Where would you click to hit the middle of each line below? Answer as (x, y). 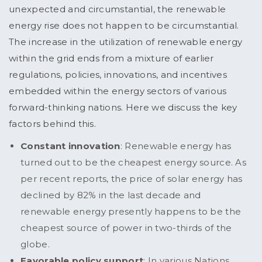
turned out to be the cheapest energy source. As (134, 163)
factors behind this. (54, 124)
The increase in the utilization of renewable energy (126, 42)
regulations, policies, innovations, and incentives (118, 75)
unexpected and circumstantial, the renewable (118, 9)
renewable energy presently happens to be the (131, 212)
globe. (37, 244)
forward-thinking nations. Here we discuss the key (123, 108)
